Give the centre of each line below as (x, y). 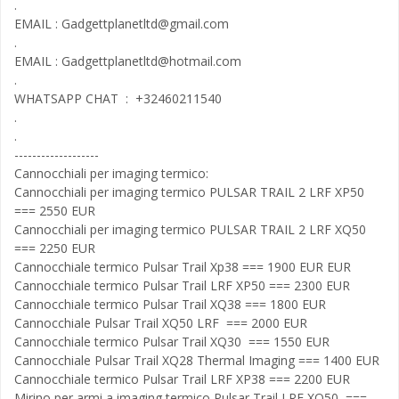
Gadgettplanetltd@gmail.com (145, 24)
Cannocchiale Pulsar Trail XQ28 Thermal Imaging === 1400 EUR (197, 360)
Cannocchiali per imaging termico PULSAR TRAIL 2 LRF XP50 (189, 192)
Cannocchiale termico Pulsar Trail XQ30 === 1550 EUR (172, 342)
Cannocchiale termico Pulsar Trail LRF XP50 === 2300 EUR (182, 285)
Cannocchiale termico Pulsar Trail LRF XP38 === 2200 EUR (182, 379)
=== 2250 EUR (55, 248)
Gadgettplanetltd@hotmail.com (151, 61)
